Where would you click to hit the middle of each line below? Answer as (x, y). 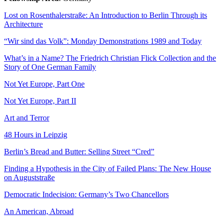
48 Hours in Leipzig (36, 134)
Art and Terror (27, 117)
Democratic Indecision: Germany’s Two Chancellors (86, 194)
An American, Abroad (39, 211)
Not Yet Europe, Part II (40, 101)
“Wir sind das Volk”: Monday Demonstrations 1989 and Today (103, 41)
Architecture (23, 24)
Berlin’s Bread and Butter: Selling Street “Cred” (79, 151)
